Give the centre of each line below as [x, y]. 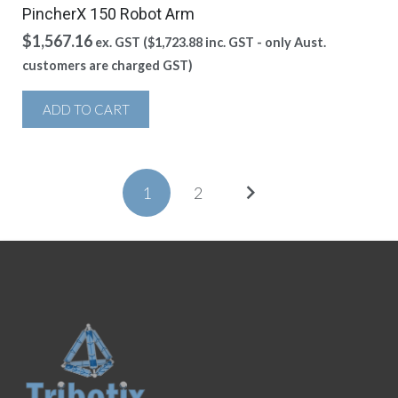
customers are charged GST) [107, 65]
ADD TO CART [86, 109]
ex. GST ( [121, 42]
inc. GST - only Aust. [264, 42]
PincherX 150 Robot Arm [108, 14]
